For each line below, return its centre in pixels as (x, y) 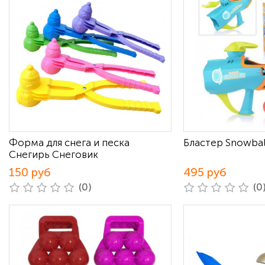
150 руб (30, 172)
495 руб (205, 172)
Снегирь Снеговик (54, 154)
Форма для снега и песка (69, 143)
